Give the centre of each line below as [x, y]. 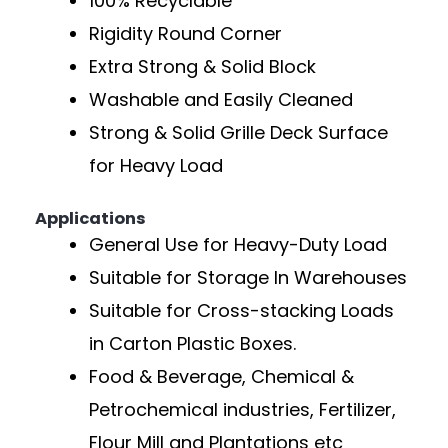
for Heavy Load [156, 166]
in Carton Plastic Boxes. [192, 344]
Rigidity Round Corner [185, 34]
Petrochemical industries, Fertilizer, [242, 410]
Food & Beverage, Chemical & [221, 377]
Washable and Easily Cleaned [221, 100]
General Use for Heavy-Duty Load [238, 245]
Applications [90, 219]
